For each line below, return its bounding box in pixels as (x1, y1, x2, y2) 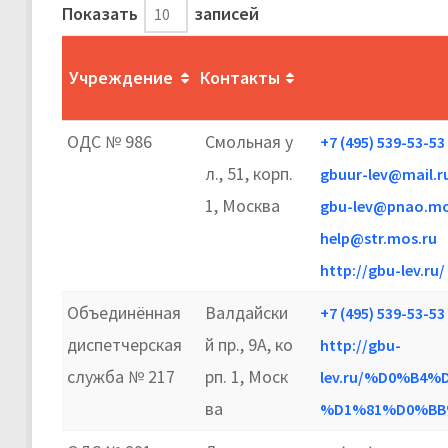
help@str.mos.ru (320, 227, 437, 248)
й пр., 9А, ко (205, 332, 293, 356)
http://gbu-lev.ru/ (320, 259, 445, 280)
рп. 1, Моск (205, 364, 288, 388)
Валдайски (205, 300, 288, 324)
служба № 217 (67, 364, 175, 388)
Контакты (200, 65, 280, 89)
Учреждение (69, 65, 173, 89)
